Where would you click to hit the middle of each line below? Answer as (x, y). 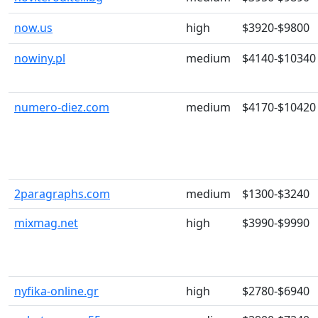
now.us (33, 28)
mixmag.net (46, 223)
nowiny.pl (40, 58)
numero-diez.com (62, 107)
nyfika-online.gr (56, 291)
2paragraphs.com (62, 194)
